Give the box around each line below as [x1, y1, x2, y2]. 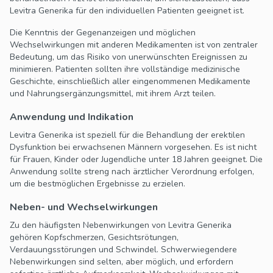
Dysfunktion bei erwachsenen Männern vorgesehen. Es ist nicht [10, 141, 257, 154]
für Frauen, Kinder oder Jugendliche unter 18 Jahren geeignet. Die [10, 154, 263, 166]
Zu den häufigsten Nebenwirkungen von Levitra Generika [10, 219, 232, 232]
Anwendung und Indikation [10, 110, 133, 124]
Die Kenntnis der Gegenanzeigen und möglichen [10, 27, 196, 39]
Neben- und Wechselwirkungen [10, 200, 158, 214]
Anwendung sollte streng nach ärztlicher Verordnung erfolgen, [10, 166, 254, 178]
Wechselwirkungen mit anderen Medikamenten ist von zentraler [10, 39, 258, 51]
